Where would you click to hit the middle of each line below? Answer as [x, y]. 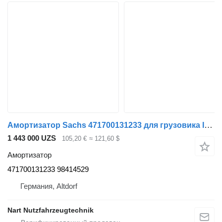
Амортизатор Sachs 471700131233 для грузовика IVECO [208, 125]
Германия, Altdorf [49, 186]
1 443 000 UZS [32, 138]
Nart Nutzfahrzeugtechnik [51, 210]
